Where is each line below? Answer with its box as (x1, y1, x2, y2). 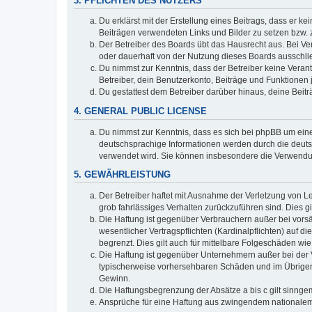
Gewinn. (99, 274, 130, 284)
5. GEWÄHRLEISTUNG (74, 170, 171, 180)
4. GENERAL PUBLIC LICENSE (74, 107, 207, 117)
